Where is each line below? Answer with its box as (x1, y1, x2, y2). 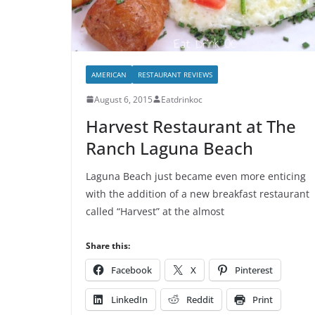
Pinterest (235, 263, 273, 276)
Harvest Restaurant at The (86, 114, 296, 138)
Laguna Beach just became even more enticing (86, 169, 306, 183)
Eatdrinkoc (161, 93, 202, 105)
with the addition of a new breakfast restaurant (86, 186, 309, 200)
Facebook (111, 263, 152, 276)
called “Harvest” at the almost (86, 204, 224, 218)
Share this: (86, 239, 130, 252)
